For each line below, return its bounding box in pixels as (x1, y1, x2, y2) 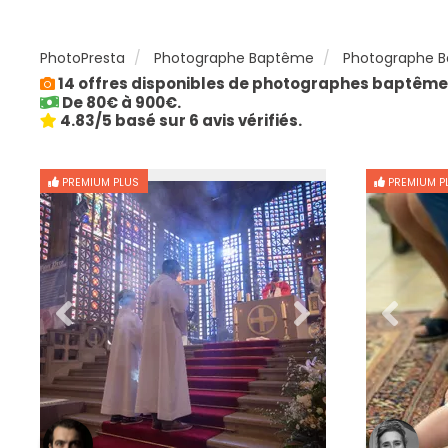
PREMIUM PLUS (59, 175, 140, 190)
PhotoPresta (40, 48, 125, 68)
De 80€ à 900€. (59, 92, 181, 113)
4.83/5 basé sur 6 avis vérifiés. (57, 110, 302, 131)
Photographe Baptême (154, 48, 314, 68)
